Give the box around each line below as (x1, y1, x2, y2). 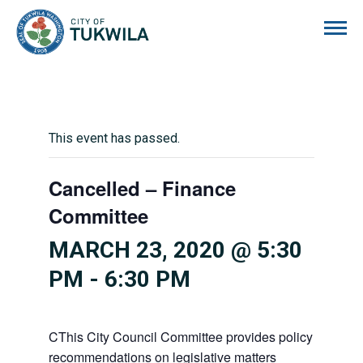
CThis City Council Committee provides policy (49, 327, 313, 346)
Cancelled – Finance (49, 174, 236, 202)
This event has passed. (49, 130, 180, 146)
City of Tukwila (149, 10, 232, 25)
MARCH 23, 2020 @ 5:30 (49, 237, 302, 263)
